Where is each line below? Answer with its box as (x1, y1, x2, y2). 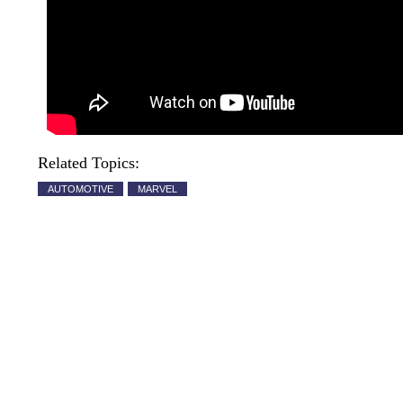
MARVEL (138, 183, 177, 194)
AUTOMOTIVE (48, 183, 113, 194)
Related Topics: (38, 153, 139, 172)
